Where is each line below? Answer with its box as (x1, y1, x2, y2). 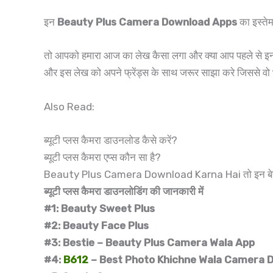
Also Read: (44, 100, 94, 113)
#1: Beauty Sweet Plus (44, 202, 155, 214)
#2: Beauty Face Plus (44, 219, 149, 232)
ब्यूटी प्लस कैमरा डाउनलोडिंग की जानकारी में (44, 185, 204, 197)
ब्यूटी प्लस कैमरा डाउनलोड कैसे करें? (44, 133, 177, 146)
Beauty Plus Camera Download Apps (57, 16, 237, 29)
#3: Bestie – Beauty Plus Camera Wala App (44, 236, 255, 249)
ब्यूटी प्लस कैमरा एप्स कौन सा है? (44, 151, 161, 163)
